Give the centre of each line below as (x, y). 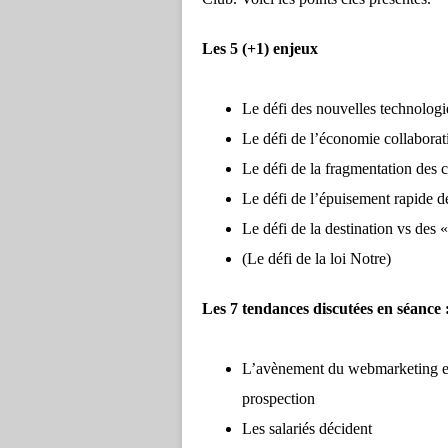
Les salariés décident (307, 428)
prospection (278, 398)
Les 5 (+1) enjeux (260, 48)
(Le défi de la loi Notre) (316, 258)
